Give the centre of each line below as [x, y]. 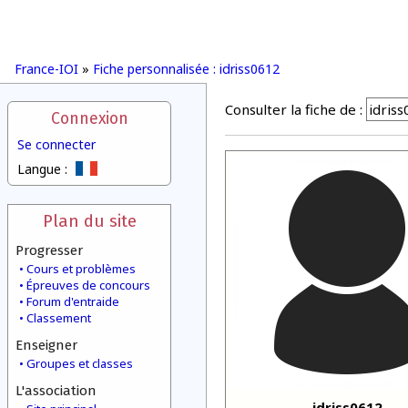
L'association [56, 391]
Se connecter [56, 144]
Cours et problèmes [81, 269]
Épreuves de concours [88, 285]
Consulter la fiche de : [294, 109]
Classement [59, 318]
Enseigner [46, 345]
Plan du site [89, 221]
